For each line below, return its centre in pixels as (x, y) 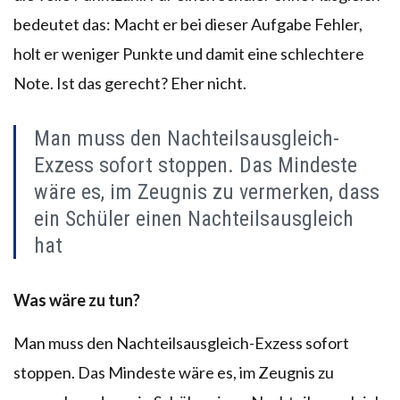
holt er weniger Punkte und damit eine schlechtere (189, 53)
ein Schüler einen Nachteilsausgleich (194, 218)
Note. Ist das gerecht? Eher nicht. (130, 83)
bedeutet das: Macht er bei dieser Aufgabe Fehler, (188, 24)
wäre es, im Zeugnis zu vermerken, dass (207, 192)
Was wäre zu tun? (77, 300)
